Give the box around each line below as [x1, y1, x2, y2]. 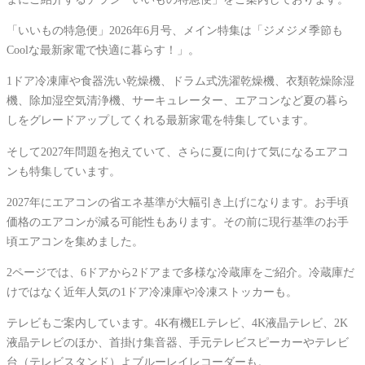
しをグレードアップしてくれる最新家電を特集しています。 [7, 113, 314, 127]
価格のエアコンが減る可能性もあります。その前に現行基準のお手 [7, 214, 349, 228]
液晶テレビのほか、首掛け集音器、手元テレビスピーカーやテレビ [7, 336, 349, 350]
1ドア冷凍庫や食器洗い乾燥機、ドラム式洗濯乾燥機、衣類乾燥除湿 [7, 74, 354, 88]
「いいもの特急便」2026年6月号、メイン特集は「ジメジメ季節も [7, 23, 343, 37]
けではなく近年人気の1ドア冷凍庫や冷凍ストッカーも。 [7, 285, 297, 299]
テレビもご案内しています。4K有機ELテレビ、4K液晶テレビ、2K [7, 316, 348, 330]
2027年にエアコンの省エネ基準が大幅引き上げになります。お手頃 [7, 195, 349, 209]
